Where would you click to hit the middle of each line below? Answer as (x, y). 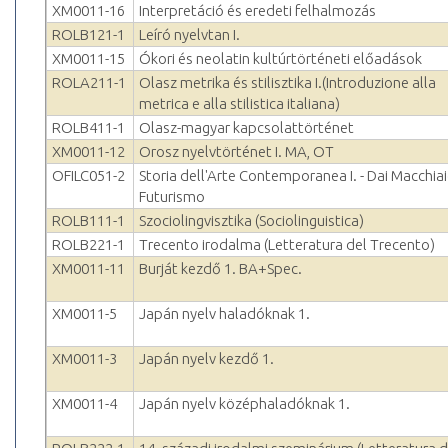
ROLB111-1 (88, 221)
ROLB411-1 (88, 128)
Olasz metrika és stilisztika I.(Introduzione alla (287, 83)
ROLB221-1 (88, 245)
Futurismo (172, 197)
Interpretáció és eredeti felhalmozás (257, 11)
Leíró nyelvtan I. (189, 35)
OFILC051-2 (88, 176)
